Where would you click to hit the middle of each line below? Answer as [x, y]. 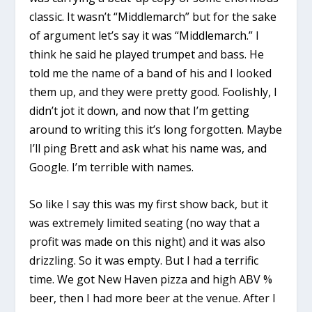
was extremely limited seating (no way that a [145, 223]
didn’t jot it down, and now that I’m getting [140, 111]
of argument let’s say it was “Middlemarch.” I [145, 36]
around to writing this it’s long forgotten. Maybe [156, 130]
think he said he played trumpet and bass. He [147, 55]
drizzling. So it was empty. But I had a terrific [144, 260]
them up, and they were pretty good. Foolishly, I [154, 92]
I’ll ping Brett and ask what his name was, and [148, 149]
